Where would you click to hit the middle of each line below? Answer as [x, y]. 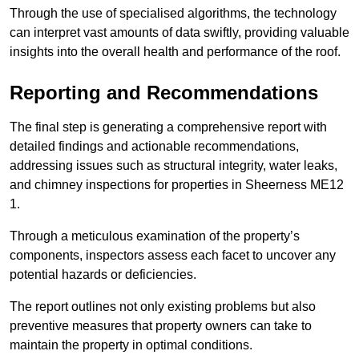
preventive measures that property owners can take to [161, 326]
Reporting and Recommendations [164, 93]
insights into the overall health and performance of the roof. [175, 52]
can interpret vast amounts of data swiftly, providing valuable [179, 33]
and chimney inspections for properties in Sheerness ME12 [177, 185]
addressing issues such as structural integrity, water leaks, [173, 166]
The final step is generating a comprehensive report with [168, 127]
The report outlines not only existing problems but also [163, 307]
